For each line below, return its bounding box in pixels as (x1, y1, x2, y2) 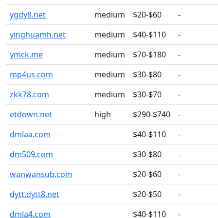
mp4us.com (10, 69, 53, 80)
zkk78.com (10, 89, 49, 100)
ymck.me (10, 49, 43, 60)
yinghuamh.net (10, 29, 66, 40)
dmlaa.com (10, 129, 51, 140)
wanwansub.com (10, 169, 73, 180)
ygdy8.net (10, 9, 46, 20)
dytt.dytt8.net (10, 189, 59, 200)
